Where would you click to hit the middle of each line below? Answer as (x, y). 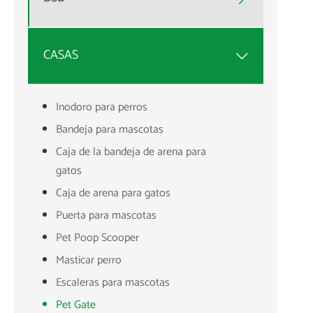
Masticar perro (89, 260)
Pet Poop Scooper (97, 238)
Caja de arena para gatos (113, 193)
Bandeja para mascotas (110, 129)
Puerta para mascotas (106, 215)
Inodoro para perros (102, 107)
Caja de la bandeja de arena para (131, 152)
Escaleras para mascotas (113, 282)
